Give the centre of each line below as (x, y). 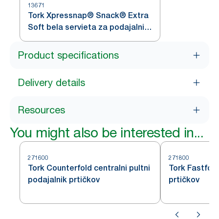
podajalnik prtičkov (64, 180)
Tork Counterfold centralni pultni (89, 168)
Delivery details (51, 83)
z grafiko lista (54, 39)
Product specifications (68, 55)
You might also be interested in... (107, 132)
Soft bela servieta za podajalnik (88, 27)
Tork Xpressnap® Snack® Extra (88, 15)
